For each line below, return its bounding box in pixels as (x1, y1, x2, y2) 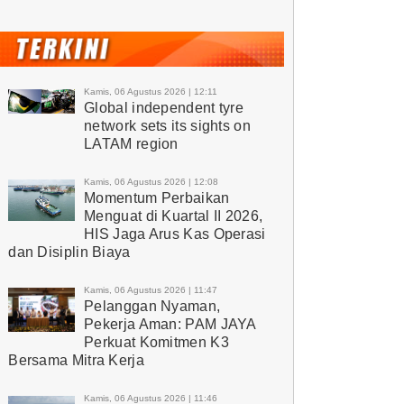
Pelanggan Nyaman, (84, 298, 221, 314)
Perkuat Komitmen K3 (84, 334, 229, 350)
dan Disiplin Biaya (8, 243, 131, 260)
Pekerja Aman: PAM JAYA (84, 316, 256, 332)
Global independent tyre (84, 99, 244, 115)
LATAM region (84, 135, 179, 151)
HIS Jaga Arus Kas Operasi (84, 225, 266, 242)
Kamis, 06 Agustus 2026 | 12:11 (84, 86, 218, 96)
